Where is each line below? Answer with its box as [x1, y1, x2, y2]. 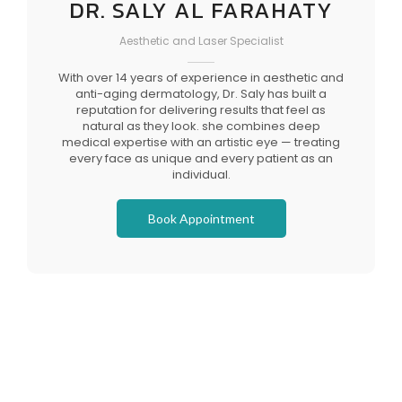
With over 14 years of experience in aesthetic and [58, 68, 344, 86]
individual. [171, 165, 231, 183]
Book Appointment [147, 210, 255, 226]
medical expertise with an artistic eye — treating [62, 133, 340, 151]
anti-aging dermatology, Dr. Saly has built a [75, 84, 327, 102]
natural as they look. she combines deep [82, 117, 320, 135]
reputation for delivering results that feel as [76, 100, 326, 118]
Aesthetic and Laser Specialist [118, 32, 284, 48]
